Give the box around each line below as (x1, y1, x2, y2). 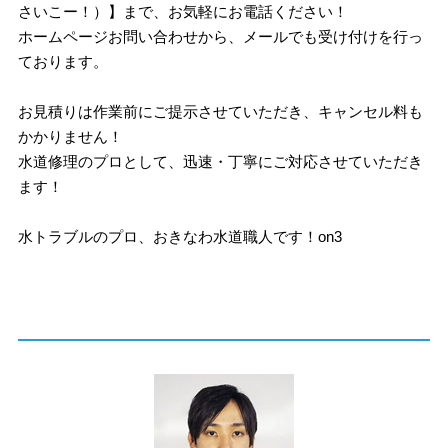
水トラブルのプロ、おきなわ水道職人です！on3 (18, 228, 343, 245)
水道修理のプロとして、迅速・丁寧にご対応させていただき (18, 153, 424, 170)
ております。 (18, 53, 109, 70)
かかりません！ (18, 128, 124, 145)
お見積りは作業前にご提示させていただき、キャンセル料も (18, 103, 424, 120)
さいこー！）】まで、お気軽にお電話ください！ (18, 3, 349, 20)
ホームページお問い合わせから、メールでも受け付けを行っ (18, 28, 424, 45)
